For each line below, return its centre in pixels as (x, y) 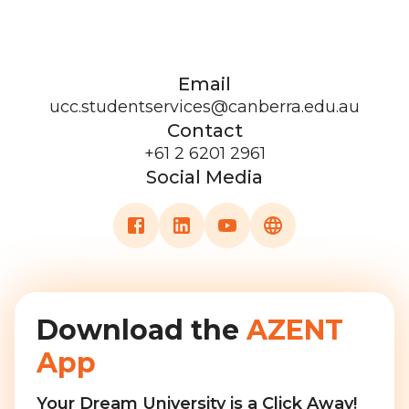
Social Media (204, 177)
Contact (204, 131)
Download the (142, 330)
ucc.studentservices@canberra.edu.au (204, 107)
